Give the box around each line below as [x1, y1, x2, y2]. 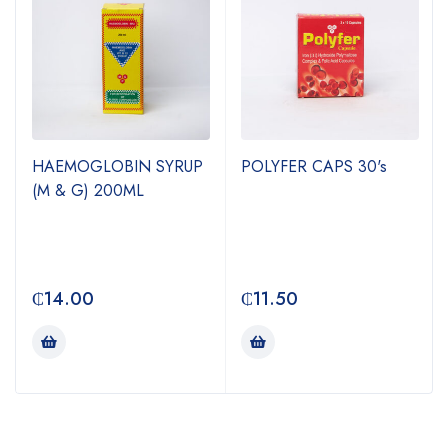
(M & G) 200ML [32, 179, 144, 202]
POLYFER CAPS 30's [241, 155, 387, 178]
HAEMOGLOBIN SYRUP [32, 155, 203, 178]
